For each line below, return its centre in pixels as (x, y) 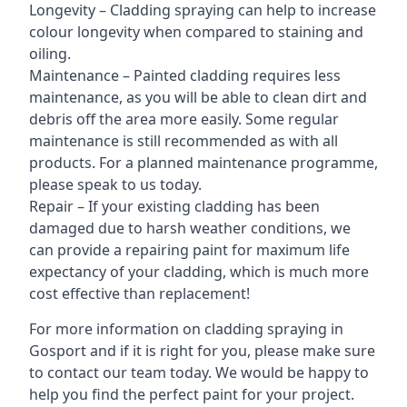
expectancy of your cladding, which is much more (199, 271)
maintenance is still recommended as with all (184, 140)
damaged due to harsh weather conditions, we (190, 228)
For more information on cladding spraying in (186, 328)
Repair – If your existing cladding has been (174, 206)
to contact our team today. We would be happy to (199, 372)
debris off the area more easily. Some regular (184, 119)
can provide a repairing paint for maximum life (189, 249)
